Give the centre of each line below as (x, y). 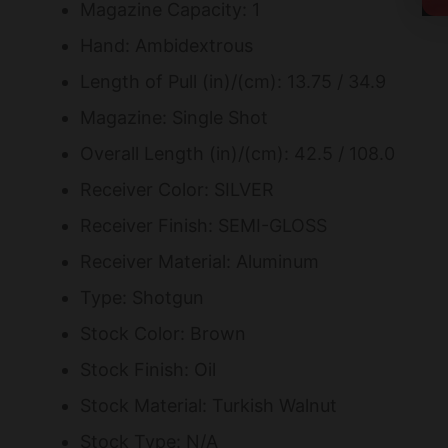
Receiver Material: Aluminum (199, 261)
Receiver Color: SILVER (177, 189)
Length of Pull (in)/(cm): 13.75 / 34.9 (233, 81)
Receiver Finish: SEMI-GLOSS (203, 225)
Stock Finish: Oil (148, 369)
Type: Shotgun (142, 297)
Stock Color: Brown (163, 333)
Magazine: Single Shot (174, 117)
